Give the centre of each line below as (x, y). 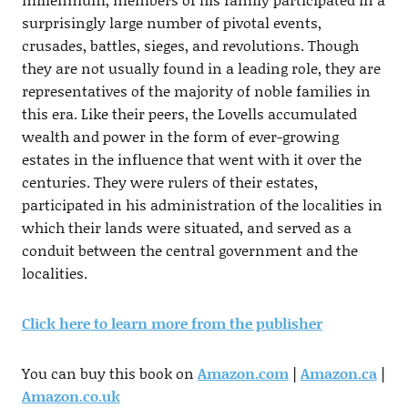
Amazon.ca (338, 373)
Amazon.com (243, 373)
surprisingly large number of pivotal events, (171, 23)
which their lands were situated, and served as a (186, 228)
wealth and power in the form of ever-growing (180, 137)
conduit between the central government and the (189, 250)
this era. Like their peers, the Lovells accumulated (189, 114)
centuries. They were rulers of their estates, (169, 182)
